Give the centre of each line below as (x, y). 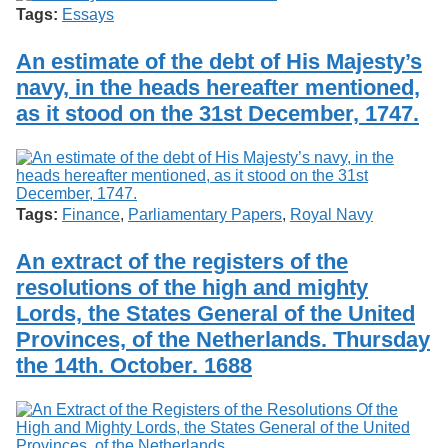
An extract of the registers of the (182, 262)
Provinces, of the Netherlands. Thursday (223, 340)
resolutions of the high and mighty (192, 288)
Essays (88, 14)
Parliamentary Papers (205, 214)
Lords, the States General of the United (215, 314)
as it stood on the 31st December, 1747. (217, 113)
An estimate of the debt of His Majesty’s (219, 61)
